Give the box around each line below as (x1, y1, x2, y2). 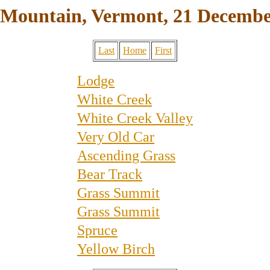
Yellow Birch (77, 241, 155, 257)
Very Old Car (77, 129, 154, 145)
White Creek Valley (77, 110, 193, 127)
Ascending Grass (77, 148, 175, 164)
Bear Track (77, 166, 142, 183)
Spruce (77, 222, 118, 239)
